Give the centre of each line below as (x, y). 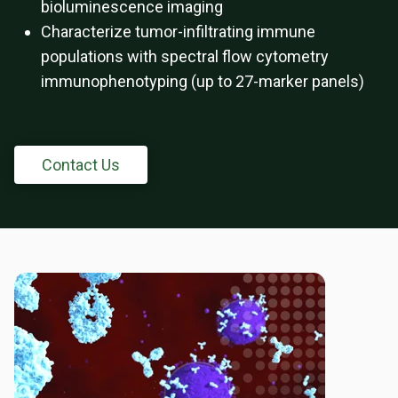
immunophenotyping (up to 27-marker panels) (203, 82)
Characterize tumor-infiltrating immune (178, 32)
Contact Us (81, 165)
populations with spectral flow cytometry (185, 57)
